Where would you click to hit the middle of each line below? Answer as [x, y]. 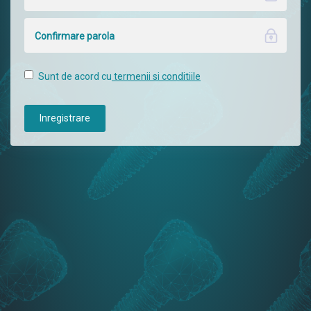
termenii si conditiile [156, 76]
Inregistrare [65, 118]
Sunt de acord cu [75, 76]
